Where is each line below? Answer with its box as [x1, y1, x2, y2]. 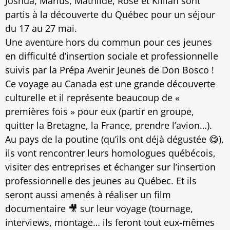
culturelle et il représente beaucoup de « [5, 91, 180, 104]
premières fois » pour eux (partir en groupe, [5, 105, 194, 118]
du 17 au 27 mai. [5, 22, 77, 35]
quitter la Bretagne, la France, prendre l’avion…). [5, 119, 212, 132]
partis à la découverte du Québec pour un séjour [5, 8, 215, 21]
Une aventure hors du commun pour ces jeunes [5, 36, 212, 49]
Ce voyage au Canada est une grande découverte [5, 78, 215, 90]
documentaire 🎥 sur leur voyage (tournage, [5, 202, 193, 215]
